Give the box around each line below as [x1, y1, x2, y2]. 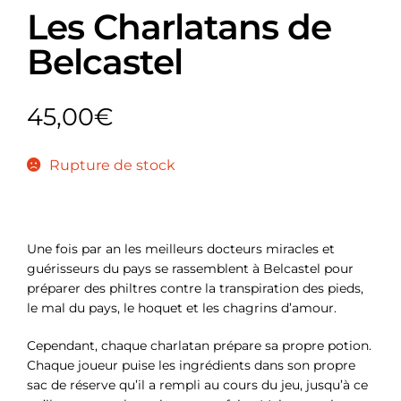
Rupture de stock [48, 157, 175, 175]
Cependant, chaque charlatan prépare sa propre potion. [27, 337, 371, 354]
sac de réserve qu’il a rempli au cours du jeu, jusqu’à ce [27, 377, 368, 394]
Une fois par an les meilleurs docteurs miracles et [27, 241, 335, 258]
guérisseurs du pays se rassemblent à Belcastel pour [27, 260, 354, 277]
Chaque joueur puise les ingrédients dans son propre [27, 357, 355, 374]
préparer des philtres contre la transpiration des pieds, [27, 280, 363, 297]
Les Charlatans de [27, 5, 331, 49]
